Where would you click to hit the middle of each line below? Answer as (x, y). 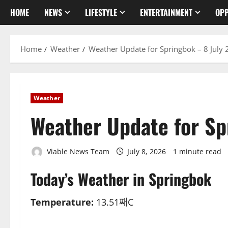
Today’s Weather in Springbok (121, 179)
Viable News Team (77, 151)
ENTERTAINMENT (166, 12)
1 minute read (197, 151)
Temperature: (62, 202)
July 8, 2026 (147, 151)
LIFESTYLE (101, 12)
